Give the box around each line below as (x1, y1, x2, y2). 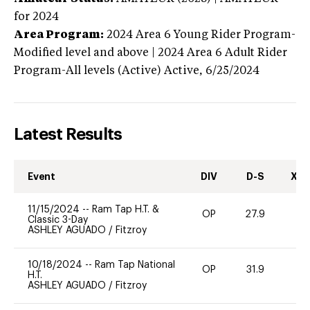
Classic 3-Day (28, 215, 88, 225)
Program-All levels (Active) (14, 65, 161, 77)
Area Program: (14, 29, 104, 41)
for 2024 (14, 11, 59, 23)
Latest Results (14, 125, 122, 143)
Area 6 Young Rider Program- (136, 29, 295, 41)
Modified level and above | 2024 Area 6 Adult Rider (14, 47, 287, 59)
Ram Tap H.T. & (92, 204, 159, 215)
